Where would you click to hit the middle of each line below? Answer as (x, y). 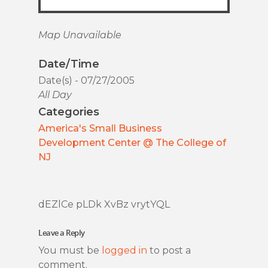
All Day (55, 95)
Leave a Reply (62, 233)
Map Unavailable (80, 35)
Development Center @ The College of (132, 143)
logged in (124, 251)
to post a (169, 251)
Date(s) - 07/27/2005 (86, 81)
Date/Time (69, 64)
